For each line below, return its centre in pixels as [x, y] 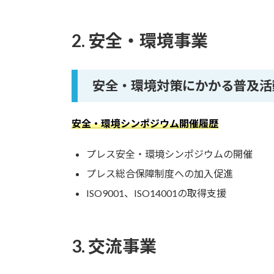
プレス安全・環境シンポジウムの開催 [169, 154]
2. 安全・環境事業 [140, 41]
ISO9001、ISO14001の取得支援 [156, 193]
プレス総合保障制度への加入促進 [160, 174]
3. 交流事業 [114, 246]
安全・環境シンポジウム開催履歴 [145, 124]
